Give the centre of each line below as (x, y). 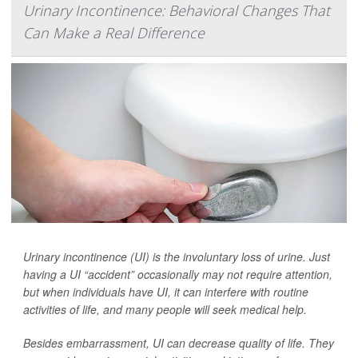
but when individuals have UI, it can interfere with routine (166, 292)
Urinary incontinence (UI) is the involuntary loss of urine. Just (177, 257)
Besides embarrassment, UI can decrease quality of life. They (179, 343)
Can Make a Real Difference (114, 33)
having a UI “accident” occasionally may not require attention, (178, 274)
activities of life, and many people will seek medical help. (165, 310)
